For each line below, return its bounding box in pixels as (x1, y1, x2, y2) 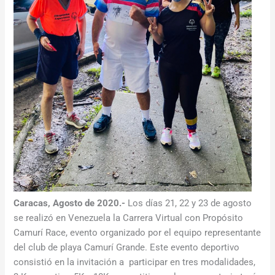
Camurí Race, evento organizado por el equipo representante (14, 227, 261, 239)
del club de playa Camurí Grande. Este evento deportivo (14, 242, 240, 254)
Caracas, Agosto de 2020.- (14, 198, 126, 209)
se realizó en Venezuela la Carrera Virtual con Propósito (14, 212, 244, 224)
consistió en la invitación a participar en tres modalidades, (14, 257, 256, 268)
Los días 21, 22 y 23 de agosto (125, 198, 252, 209)
